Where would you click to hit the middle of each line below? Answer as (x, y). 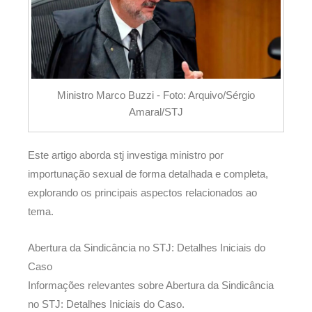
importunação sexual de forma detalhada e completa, (148, 174)
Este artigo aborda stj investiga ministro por (126, 155)
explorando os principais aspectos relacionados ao (142, 193)
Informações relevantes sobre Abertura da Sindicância (151, 286)
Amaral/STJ (156, 112)
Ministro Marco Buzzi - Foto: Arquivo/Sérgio (156, 95)
